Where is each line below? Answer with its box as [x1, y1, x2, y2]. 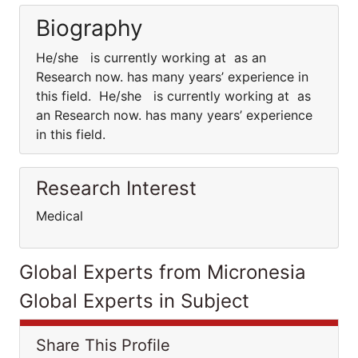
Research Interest [36, 177, 197, 200]
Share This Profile [36, 336, 170, 355]
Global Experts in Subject [19, 289, 249, 312]
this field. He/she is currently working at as [36, 88, 311, 104]
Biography [36, 14, 143, 42]
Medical [36, 208, 83, 224]
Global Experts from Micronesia [19, 261, 306, 284]
